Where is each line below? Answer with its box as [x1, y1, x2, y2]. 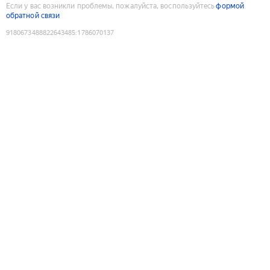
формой [216, 1, 244, 10]
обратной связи [6, 11, 60, 20]
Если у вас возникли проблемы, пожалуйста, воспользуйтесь [6, 1, 215, 10]
